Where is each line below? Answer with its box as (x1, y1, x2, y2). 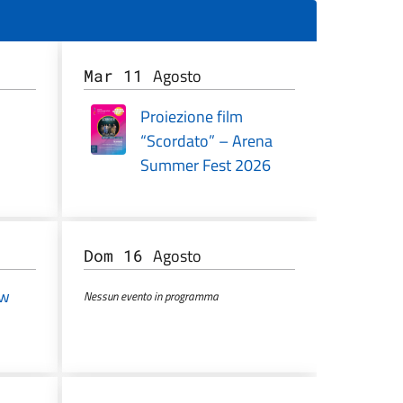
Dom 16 (83, 245, 153, 267)
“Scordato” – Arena (139, 129, 273, 154)
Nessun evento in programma (83, 287, 219, 306)
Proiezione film (139, 104, 243, 130)
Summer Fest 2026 (139, 153, 271, 178)
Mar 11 (83, 65, 153, 87)
